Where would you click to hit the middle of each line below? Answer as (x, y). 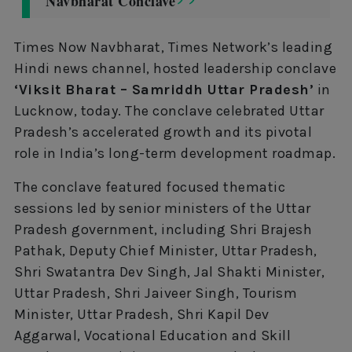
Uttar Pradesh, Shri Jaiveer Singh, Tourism (156, 293)
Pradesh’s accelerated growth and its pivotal (163, 132)
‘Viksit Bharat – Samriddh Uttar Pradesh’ (164, 89)
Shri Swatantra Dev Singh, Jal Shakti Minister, (169, 271)
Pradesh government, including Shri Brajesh (163, 229)
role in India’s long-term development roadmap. (175, 153)
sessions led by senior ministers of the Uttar (163, 208)
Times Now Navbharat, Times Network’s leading (173, 47)
